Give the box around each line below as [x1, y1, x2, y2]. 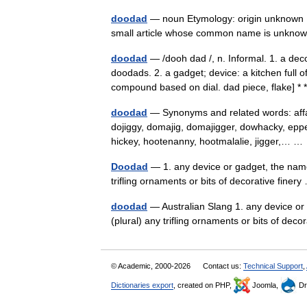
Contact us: [203, 262, 243, 270]
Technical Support [243, 262, 303, 270]
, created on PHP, [173, 281, 234, 289]
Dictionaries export [111, 281, 173, 289]
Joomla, [250, 281, 280, 289]
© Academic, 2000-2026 [111, 262, 193, 270]
